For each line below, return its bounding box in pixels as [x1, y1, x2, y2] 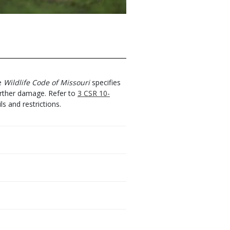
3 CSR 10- [78, 88, 110, 98]
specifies [90, 78, 121, 87]
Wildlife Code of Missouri [4, 78, 90, 87]
